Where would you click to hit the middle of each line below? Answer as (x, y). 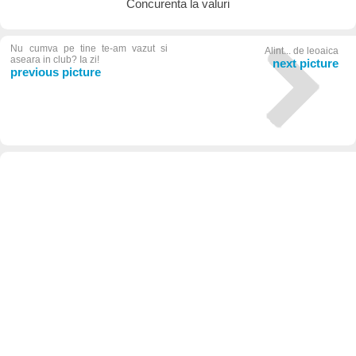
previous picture (56, 72)
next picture (306, 64)
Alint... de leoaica (302, 51)
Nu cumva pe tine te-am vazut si (89, 49)
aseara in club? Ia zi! (55, 60)
